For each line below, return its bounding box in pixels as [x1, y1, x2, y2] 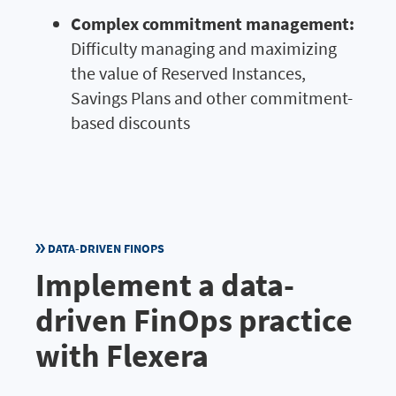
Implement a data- [35, 264, 294, 305]
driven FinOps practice [35, 300, 353, 340]
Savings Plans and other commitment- [71, 86, 353, 109]
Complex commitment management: [71, 11, 354, 34]
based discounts [71, 110, 190, 133]
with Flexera [35, 335, 209, 376]
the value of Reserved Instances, [71, 61, 306, 84]
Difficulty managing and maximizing [71, 36, 337, 59]
